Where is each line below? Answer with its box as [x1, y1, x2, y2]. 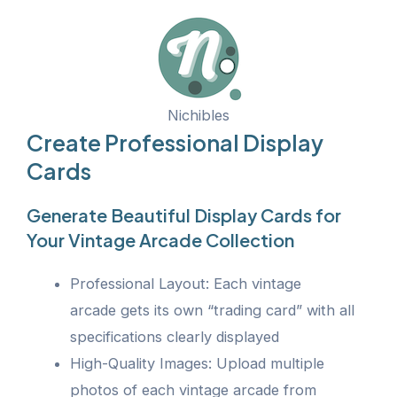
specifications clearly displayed [70, 327, 280, 346]
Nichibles [167, 105, 230, 124]
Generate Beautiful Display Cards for [27, 203, 341, 226]
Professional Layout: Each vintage [70, 274, 302, 292]
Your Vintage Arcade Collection [27, 228, 294, 251]
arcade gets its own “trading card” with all [70, 300, 355, 319]
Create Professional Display [27, 128, 323, 157]
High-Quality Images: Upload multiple [70, 354, 325, 372]
